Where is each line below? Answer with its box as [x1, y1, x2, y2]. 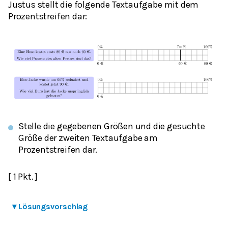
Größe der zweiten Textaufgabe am [18, 132, 158, 144]
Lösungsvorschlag [18, 201, 88, 211]
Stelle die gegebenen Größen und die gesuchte [18, 121, 205, 132]
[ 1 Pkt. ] [8, 171, 38, 183]
